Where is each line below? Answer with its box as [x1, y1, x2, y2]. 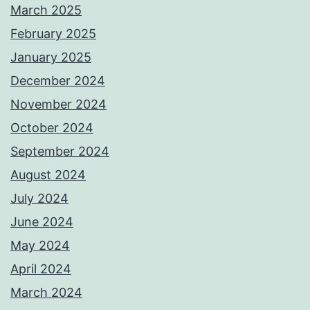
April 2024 [10, 262, 71, 277]
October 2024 [10, 120, 93, 136]
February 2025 [10, 26, 96, 42]
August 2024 [10, 167, 86, 183]
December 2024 [10, 73, 105, 89]
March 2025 [10, 3, 82, 18]
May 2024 [10, 238, 70, 253]
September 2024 [10, 144, 109, 159]
